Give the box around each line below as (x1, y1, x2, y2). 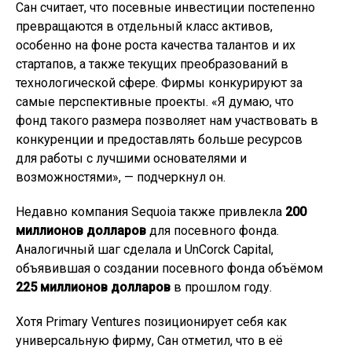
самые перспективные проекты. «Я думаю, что (16, 94, 294, 109)
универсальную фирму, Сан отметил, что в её (16, 333, 283, 348)
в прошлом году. (170, 280, 272, 295)
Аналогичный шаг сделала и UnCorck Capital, (16, 242, 273, 257)
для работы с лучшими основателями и (16, 151, 247, 166)
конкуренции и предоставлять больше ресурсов (16, 132, 302, 147)
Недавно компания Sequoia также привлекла (16, 204, 285, 219)
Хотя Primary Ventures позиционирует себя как (16, 314, 287, 329)
